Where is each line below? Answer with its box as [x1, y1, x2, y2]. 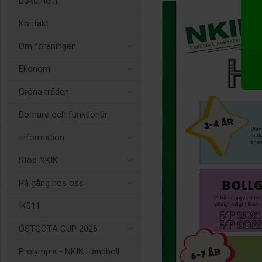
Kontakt [19, 18, 49, 29]
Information [19, 132, 64, 143]
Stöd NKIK [19, 155, 58, 166]
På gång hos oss [19, 178, 84, 188]
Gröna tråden [19, 87, 69, 97]
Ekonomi [19, 64, 52, 74]
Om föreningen [19, 41, 76, 51]
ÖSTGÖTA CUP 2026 [19, 223, 98, 234]
